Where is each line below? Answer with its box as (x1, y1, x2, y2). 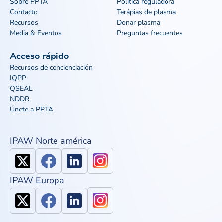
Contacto (10, 7, 38, 17)
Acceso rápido (10, 50, 69, 62)
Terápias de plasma (117, 7, 176, 17)
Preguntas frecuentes (117, 28, 183, 38)
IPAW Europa (10, 174, 64, 186)
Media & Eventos (10, 28, 62, 38)
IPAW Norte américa (10, 135, 92, 147)
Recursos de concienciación (10, 63, 93, 72)
